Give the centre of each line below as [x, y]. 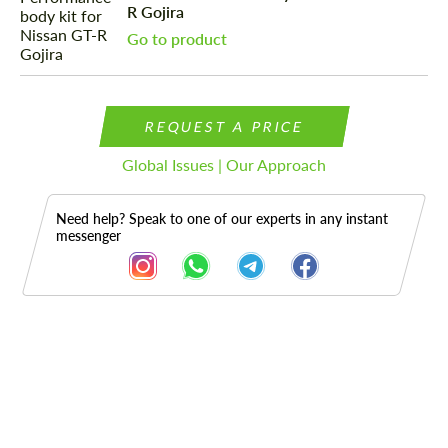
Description [88, 385]
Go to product [177, 39]
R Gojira [155, 12]
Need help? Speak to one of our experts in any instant [222, 219]
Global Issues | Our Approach [224, 165]
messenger [88, 236]
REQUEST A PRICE [224, 127]
